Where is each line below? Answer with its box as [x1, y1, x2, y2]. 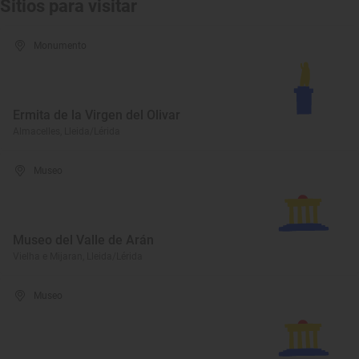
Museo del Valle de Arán [13, 232, 154, 248]
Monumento [34, 40, 87, 51]
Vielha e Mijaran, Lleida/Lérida [13, 251, 143, 262]
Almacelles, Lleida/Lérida [13, 126, 120, 137]
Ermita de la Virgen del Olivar [13, 107, 180, 123]
